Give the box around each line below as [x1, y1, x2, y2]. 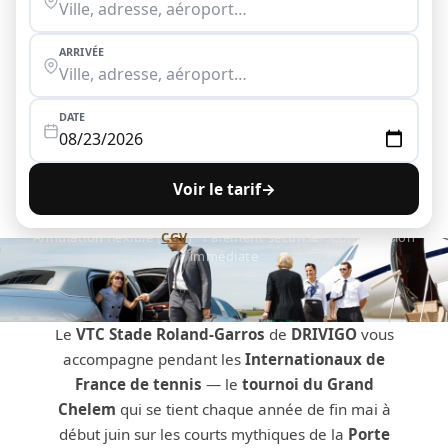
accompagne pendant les [63, 349, 245, 369]
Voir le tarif [172, 177, 261, 200]
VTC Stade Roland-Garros [75, 324, 265, 344]
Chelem [57, 399, 116, 419]
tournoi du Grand [241, 374, 374, 394]
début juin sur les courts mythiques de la [58, 424, 348, 444]
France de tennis [74, 374, 202, 394]
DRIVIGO [290, 324, 357, 344]
